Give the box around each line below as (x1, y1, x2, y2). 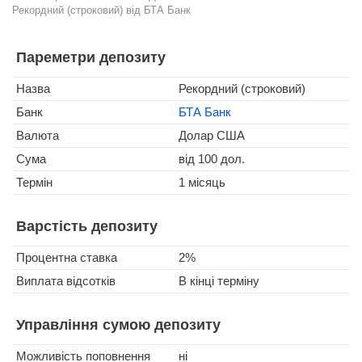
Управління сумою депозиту (16, 317, 221, 333)
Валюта (16, 128, 59, 142)
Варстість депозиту (16, 218, 158, 234)
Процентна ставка (16, 250, 117, 264)
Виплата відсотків (16, 274, 116, 288)
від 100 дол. (179, 152, 245, 166)
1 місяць (179, 175, 225, 189)
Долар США (179, 128, 245, 142)
